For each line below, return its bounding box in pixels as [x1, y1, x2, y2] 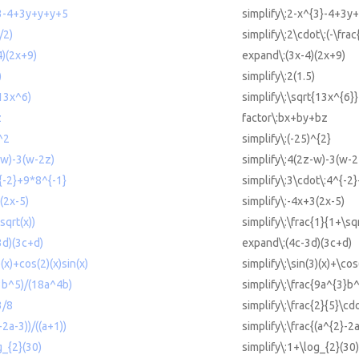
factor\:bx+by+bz [242, 111, 328, 125]
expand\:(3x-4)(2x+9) [242, 49, 345, 63]
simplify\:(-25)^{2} [242, 132, 331, 146]
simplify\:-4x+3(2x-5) [242, 195, 345, 208]
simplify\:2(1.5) [242, 70, 315, 83]
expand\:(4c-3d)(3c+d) [242, 236, 352, 250]
